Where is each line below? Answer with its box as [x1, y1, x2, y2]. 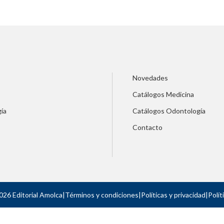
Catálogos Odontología [132, 106, 205, 115]
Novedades [132, 73, 168, 82]
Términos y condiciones [64, 190, 138, 199]
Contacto [132, 123, 162, 132]
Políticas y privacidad [140, 190, 205, 199]
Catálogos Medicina [132, 90, 194, 99]
